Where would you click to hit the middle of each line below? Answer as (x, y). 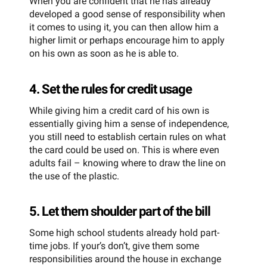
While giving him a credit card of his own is (119, 110)
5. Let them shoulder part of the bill (120, 212)
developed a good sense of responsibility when (127, 14)
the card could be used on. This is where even (124, 150)
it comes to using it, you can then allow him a (124, 27)
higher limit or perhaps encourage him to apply (127, 40)
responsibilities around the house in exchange (125, 259)
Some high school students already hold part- (124, 233)
